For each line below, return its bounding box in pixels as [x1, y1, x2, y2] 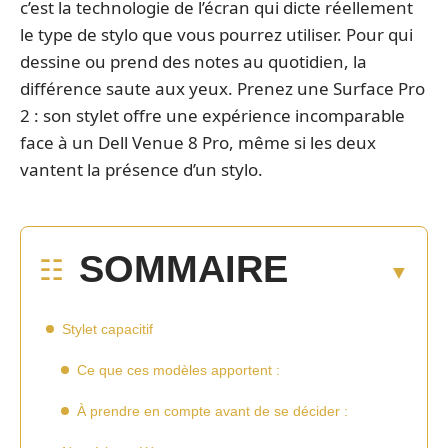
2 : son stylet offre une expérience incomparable [20, 104, 405, 127]
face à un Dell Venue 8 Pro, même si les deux [20, 131, 376, 154]
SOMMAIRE [79, 247, 288, 290]
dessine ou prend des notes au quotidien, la [20, 50, 367, 73]
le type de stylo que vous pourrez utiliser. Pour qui [20, 23, 413, 46]
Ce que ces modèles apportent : [77, 361, 280, 378]
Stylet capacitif [62, 320, 153, 337]
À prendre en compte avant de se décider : [77, 402, 348, 419]
